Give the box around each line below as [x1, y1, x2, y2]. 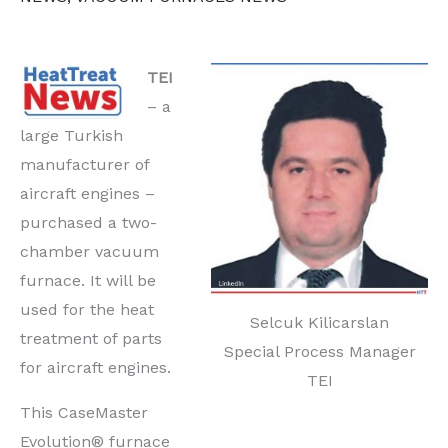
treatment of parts [20, 328, 162, 348]
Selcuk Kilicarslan [250, 312, 389, 332]
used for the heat [20, 299, 154, 319]
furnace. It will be [20, 270, 156, 290]
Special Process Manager [223, 341, 416, 361]
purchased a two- [20, 212, 157, 232]
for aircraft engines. [20, 357, 171, 377]
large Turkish [20, 125, 123, 145]
